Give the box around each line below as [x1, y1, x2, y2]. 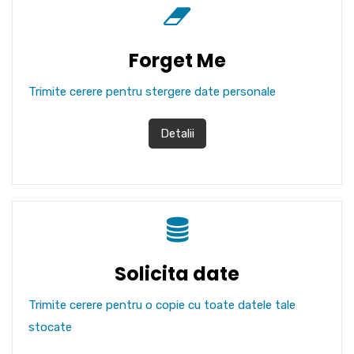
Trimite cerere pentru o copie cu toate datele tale [28, 298, 296, 312]
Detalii [160, 126, 194, 141]
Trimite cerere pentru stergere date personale [28, 85, 276, 99]
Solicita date [115, 261, 239, 287]
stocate [28, 320, 72, 334]
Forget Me [128, 47, 226, 73]
